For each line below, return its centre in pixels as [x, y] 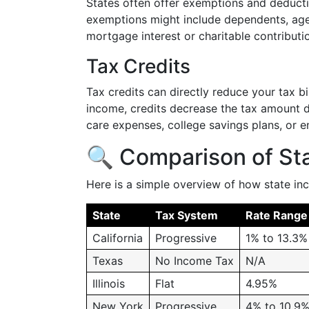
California [118, 238]
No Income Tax [195, 261]
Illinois [109, 283]
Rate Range [277, 215]
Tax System [187, 215]
